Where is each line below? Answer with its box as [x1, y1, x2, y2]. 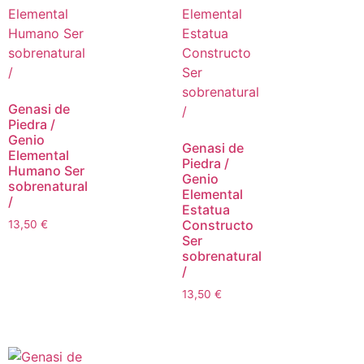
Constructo [182, 216, 253, 233]
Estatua [182, 201, 230, 218]
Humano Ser [8, 162, 84, 179]
